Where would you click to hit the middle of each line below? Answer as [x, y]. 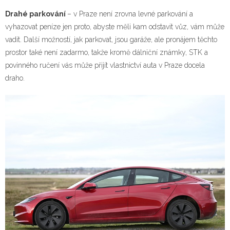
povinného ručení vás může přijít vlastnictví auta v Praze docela [105, 65]
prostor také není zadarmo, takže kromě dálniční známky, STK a [107, 52]
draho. [15, 78]
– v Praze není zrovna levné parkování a [130, 14]
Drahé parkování [36, 14]
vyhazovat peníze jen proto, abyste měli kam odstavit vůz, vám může [115, 27]
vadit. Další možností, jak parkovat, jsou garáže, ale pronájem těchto [111, 40]
